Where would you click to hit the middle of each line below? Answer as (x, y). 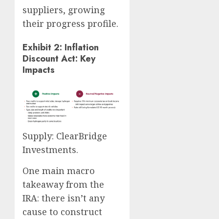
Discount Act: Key (59, 59)
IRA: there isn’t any (64, 198)
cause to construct (62, 211)
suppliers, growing (64, 10)
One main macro (59, 170)
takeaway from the (63, 184)
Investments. (50, 149)
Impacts (39, 70)
